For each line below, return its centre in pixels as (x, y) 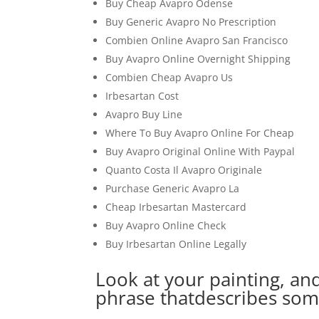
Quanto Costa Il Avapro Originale (184, 170)
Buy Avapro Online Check (166, 225)
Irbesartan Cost (142, 96)
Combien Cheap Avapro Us (169, 77)
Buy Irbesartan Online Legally (176, 244)
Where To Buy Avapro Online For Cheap (200, 133)
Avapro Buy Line (144, 114)
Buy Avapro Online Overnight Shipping (198, 59)
